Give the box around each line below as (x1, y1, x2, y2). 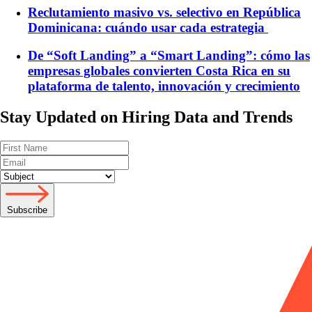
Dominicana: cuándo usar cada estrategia (28, 19, 268, 35)
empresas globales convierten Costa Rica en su (28, 63, 290, 79)
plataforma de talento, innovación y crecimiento (28, 79, 300, 94)
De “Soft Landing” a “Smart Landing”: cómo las (28, 48, 310, 63)
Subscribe (7, 205, 47, 216)
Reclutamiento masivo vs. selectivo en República (28, 4, 301, 19)
